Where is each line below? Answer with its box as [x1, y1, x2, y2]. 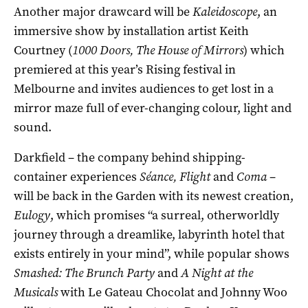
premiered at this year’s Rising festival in [14, 60, 236, 78]
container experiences [14, 168, 140, 185]
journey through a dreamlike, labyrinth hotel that [14, 225, 285, 243]
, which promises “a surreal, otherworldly [50, 206, 279, 223]
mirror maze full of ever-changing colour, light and [14, 99, 291, 116]
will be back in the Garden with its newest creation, [14, 187, 294, 204]
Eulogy [14, 206, 50, 223]
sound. [14, 118, 52, 135]
